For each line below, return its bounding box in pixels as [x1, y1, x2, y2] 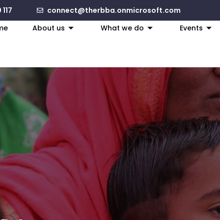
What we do [101, 23, 144, 33]
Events [180, 23, 203, 33]
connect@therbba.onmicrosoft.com [47, 5, 181, 15]
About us [32, 23, 65, 33]
